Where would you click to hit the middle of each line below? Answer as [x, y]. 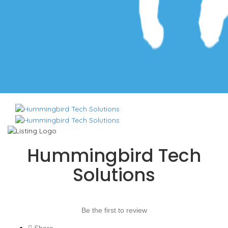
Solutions [114, 175]
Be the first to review [114, 210]
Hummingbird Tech [114, 156]
